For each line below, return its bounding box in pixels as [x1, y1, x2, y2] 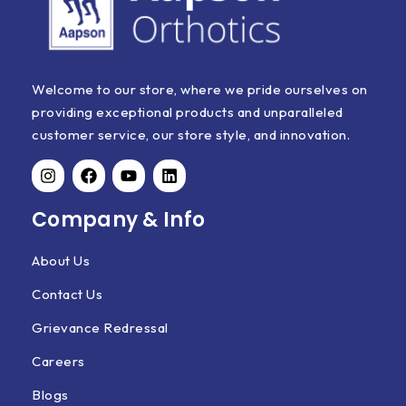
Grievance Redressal [32, 319, 169, 336]
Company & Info [32, 206, 206, 234]
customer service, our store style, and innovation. [32, 126, 350, 143]
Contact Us [32, 285, 102, 303]
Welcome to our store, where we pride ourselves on [32, 81, 368, 98]
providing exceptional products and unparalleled [32, 103, 343, 121]
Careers [32, 353, 85, 370]
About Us [32, 252, 90, 269]
